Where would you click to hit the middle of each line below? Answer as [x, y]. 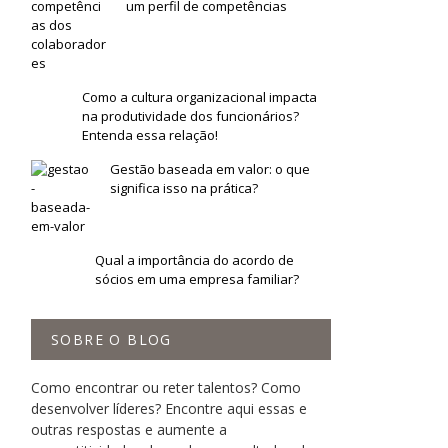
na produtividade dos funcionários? [191, 116]
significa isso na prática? [184, 188]
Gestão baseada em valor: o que [210, 169]
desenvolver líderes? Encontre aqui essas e [169, 409]
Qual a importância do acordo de [194, 260]
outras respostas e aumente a [129, 430]
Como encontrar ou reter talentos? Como [166, 388]
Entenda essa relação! [150, 135]
